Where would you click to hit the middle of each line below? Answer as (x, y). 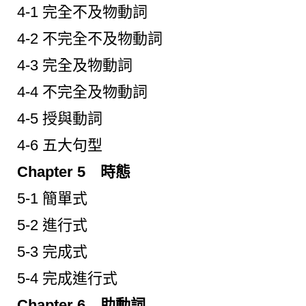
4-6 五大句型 (60, 145)
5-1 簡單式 (52, 198)
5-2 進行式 (52, 225)
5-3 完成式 (52, 251)
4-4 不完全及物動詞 (82, 92)
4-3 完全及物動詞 (75, 65)
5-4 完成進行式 (67, 278)
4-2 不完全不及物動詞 (90, 38)
